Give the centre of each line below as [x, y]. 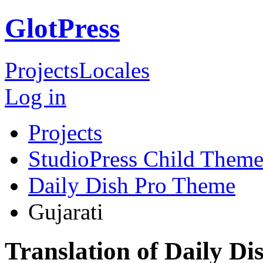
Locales [114, 70]
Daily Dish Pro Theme [132, 185]
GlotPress [62, 28]
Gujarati [66, 211]
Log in [36, 96]
